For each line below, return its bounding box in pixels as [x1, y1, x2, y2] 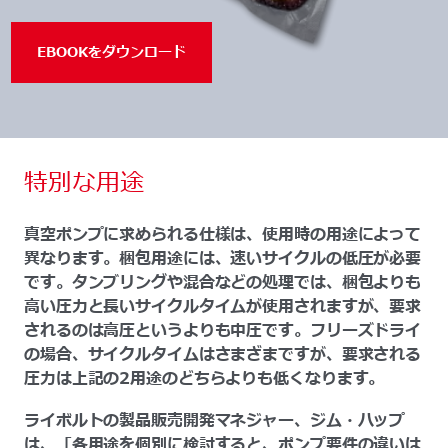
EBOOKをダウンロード [37, 42, 187, 63]
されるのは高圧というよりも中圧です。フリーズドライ [24, 318, 422, 343]
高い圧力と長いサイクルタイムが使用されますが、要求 [24, 294, 422, 319]
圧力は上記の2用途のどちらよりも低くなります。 [24, 366, 385, 391]
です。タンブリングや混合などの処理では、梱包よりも [24, 270, 422, 295]
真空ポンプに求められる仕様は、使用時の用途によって [24, 222, 422, 247]
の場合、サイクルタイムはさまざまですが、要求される [24, 342, 422, 367]
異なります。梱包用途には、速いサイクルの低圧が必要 [24, 246, 422, 271]
